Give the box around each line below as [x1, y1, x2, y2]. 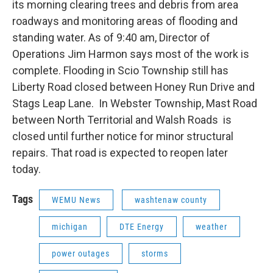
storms [141, 249, 168, 259]
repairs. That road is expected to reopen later [12, 146, 228, 160]
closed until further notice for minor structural [12, 130, 233, 143]
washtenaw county [135, 195, 207, 205]
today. [12, 163, 43, 176]
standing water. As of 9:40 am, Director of [12, 31, 210, 44]
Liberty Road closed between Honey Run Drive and [12, 80, 255, 94]
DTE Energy [119, 222, 164, 232]
